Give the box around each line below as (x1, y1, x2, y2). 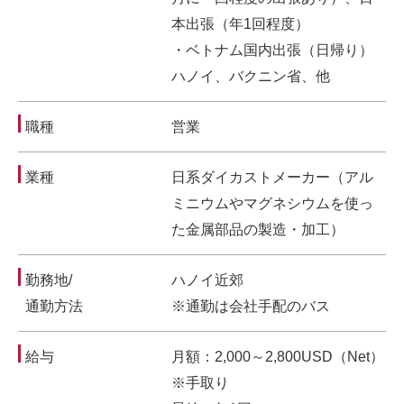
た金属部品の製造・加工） (171, 222, 344, 237)
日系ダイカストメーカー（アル (171, 170, 373, 185)
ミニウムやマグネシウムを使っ (171, 196, 373, 211)
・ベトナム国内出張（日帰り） (171, 42, 373, 58)
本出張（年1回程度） (171, 16, 309, 32)
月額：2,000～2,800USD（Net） (171, 349, 384, 364)
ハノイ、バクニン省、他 (171, 69, 330, 84)
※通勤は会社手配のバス (171, 298, 330, 314)
